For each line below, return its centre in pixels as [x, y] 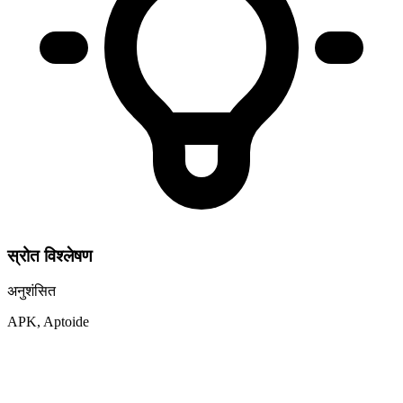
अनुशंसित [31, 291]
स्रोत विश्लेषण [50, 256]
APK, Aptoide [48, 322]
